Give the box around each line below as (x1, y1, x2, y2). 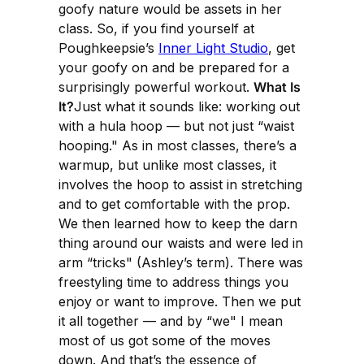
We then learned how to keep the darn (58, 214, 297, 232)
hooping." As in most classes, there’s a (58, 136, 297, 154)
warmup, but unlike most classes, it (58, 156, 276, 173)
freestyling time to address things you (58, 273, 288, 290)
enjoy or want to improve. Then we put (58, 292, 301, 310)
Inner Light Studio (158, 39, 268, 56)
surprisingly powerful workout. (58, 78, 253, 95)
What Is (253, 78, 301, 95)
